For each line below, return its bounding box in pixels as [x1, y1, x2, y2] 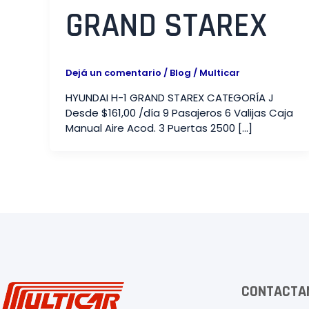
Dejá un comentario [65, 66, 161, 80]
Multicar [199, 66, 240, 80]
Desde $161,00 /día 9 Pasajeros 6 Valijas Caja [65, 105, 293, 120]
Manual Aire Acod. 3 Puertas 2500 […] [65, 120, 252, 135]
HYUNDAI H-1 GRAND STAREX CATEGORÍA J [65, 90, 274, 105]
